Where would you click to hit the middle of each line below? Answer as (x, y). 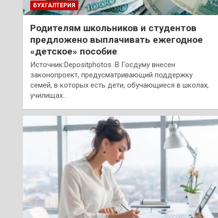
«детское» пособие (74, 51)
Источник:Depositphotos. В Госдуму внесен (103, 64)
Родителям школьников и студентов (113, 28)
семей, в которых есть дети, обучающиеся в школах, (119, 85)
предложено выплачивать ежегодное (117, 39)
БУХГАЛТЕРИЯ (54, 5)
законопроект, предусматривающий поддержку (111, 75)
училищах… (49, 95)
